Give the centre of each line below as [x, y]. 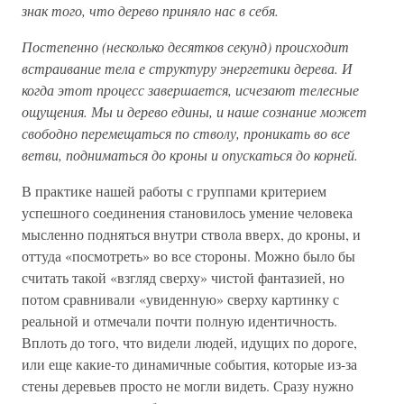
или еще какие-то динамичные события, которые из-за [189, 364]
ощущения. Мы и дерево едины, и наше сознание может [194, 111]
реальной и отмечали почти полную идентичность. [179, 321]
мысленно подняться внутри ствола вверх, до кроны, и [191, 234]
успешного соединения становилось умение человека [187, 212]
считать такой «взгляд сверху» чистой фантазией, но [183, 277]
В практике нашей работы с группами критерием [174, 191]
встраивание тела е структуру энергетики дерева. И [187, 68]
